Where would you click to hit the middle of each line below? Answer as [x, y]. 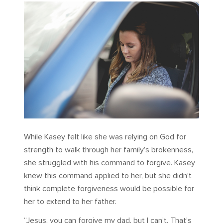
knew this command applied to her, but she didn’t [108, 175]
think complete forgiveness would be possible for [109, 188]
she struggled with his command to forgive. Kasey [110, 163]
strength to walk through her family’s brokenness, [109, 150]
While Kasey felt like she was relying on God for [105, 137]
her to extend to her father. [70, 201]
